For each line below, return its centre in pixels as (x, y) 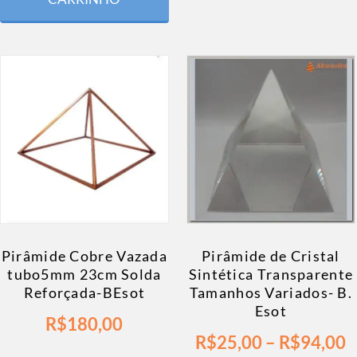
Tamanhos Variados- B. (271, 293)
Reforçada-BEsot (84, 293)
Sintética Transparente (271, 275)
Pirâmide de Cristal (271, 256)
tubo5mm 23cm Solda (84, 275)
